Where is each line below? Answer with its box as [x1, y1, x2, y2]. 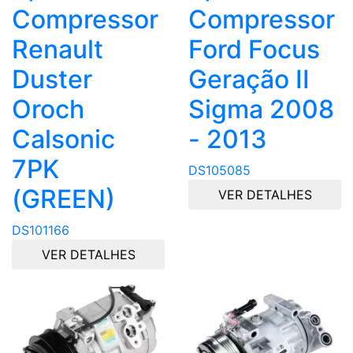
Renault [12, 33, 103, 65]
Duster [12, 63, 92, 95]
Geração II [188, 63, 310, 95]
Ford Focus [188, 33, 320, 65]
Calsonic [12, 123, 121, 154]
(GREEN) [12, 183, 115, 214]
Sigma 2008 [188, 93, 334, 124]
